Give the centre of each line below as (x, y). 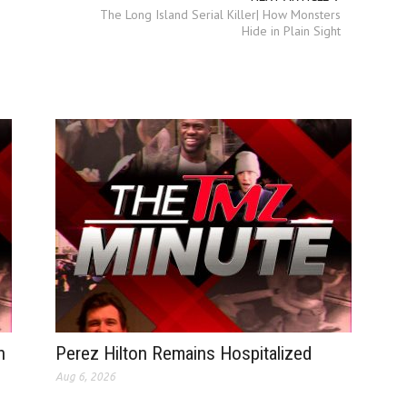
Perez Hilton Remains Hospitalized (183, 354)
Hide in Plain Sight (291, 31)
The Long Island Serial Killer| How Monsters (220, 15)
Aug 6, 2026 (85, 377)
